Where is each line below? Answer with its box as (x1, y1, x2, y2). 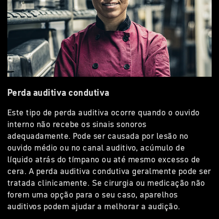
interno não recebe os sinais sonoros (7, 118, 147, 131)
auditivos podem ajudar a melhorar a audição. (7, 200, 180, 213)
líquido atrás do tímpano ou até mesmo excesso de (7, 153, 200, 166)
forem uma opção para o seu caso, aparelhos (7, 189, 178, 201)
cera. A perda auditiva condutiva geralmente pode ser (7, 165, 211, 177)
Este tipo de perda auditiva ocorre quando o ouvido (7, 107, 200, 119)
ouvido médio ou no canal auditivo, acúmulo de (7, 142, 185, 154)
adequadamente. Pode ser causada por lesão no (7, 130, 189, 142)
